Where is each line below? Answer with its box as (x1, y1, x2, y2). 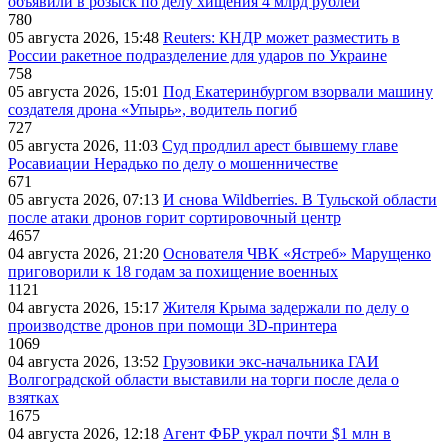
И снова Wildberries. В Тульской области (163, 191, 437, 209)
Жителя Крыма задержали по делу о (163, 299, 409, 317)
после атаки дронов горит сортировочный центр (8, 209, 341, 227)
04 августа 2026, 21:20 (8, 245, 163, 263)
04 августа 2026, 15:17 (8, 299, 163, 317)
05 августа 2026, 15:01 (8, 83, 163, 101)
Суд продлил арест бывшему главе (162, 137, 398, 155)
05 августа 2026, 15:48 (8, 29, 163, 47)
